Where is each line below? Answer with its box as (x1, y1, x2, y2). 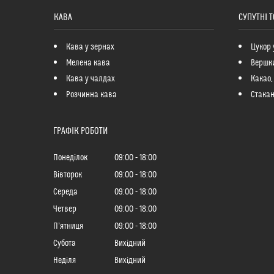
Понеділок (53, 152, 87, 163)
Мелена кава (65, 57, 110, 68)
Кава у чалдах (65, 73, 115, 84)
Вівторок (53, 169, 82, 180)
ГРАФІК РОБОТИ (53, 125, 108, 136)
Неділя (53, 255, 76, 265)
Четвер (53, 204, 76, 214)
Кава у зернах (65, 42, 114, 52)
